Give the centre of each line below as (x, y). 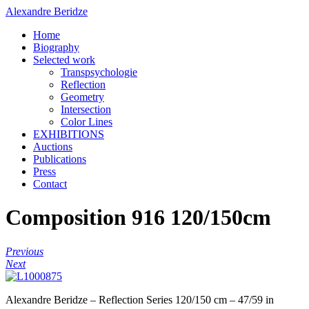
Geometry (82, 97)
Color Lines (87, 122)
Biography (56, 47)
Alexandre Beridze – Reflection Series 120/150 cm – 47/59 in (140, 299)
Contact (50, 184)
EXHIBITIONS (69, 134)
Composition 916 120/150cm (138, 218)
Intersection (86, 109)
